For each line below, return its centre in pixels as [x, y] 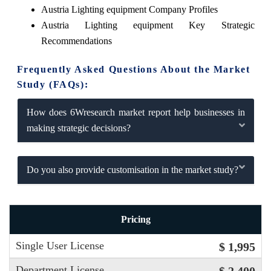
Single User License [60, 246]
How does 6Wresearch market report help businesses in [135, 112]
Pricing [135, 220]
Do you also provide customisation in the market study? [132, 169]
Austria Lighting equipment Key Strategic [148, 25]
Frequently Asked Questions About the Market [133, 69]
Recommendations [76, 41]
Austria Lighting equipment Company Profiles [129, 9]
